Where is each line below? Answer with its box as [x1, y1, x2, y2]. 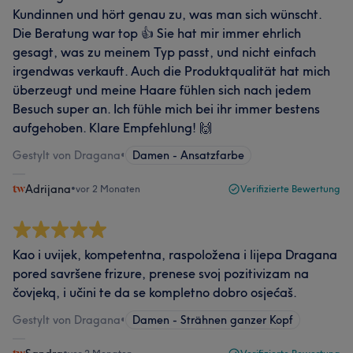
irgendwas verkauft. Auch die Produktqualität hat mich [13, 63, 330, 79]
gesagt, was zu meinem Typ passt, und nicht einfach [13, 44, 316, 60]
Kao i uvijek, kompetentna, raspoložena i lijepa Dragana [13, 247, 337, 262]
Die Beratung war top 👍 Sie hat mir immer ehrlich [13, 25, 301, 41]
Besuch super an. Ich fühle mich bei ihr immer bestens [13, 101, 320, 117]
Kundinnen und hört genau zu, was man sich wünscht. [13, 6, 321, 22]
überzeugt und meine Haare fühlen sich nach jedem [13, 82, 311, 98]
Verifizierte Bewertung [240, 183, 340, 195]
